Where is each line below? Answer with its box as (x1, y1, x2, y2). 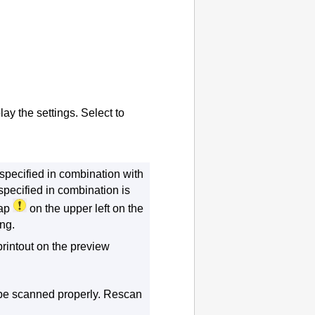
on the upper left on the (27, 202, 144, 215)
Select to (81, 106, 124, 119)
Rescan (103, 288, 143, 300)
